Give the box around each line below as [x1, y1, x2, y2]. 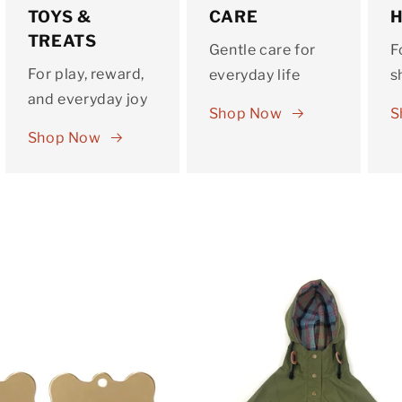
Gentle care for [208, 40, 316, 58]
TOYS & [27, 6, 92, 26]
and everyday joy [27, 90, 148, 108]
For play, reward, [27, 65, 145, 83]
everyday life [208, 66, 301, 83]
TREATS [27, 31, 97, 50]
